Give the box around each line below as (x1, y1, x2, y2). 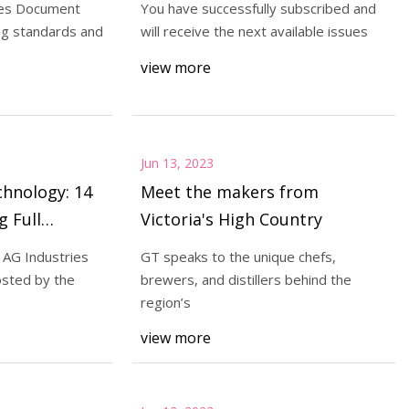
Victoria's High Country (140, 208, 322, 231)
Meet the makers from (140, 181, 319, 204)
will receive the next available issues (140, 22, 368, 41)
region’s (140, 292, 191, 311)
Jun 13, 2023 (140, 154, 214, 173)
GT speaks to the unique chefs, (140, 246, 336, 266)
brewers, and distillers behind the (140, 269, 351, 288)
